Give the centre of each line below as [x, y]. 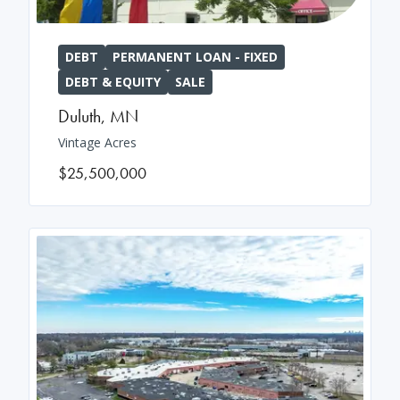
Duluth [79, 116]
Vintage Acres [97, 142]
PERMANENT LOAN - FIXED [195, 56]
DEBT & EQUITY [113, 81]
